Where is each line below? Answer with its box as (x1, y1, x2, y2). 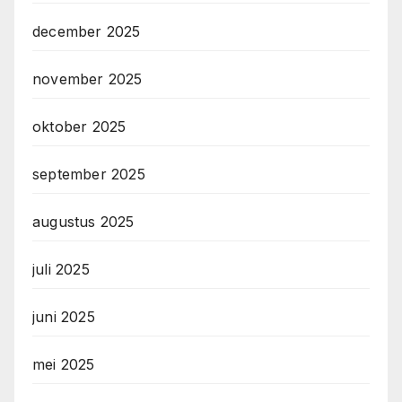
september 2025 (32, 164, 145, 183)
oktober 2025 (32, 117, 127, 135)
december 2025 (32, 22, 141, 40)
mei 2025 (32, 354, 95, 373)
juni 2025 (32, 307, 95, 326)
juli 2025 (32, 259, 90, 278)
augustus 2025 (32, 212, 135, 231)
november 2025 (32, 69, 143, 88)
